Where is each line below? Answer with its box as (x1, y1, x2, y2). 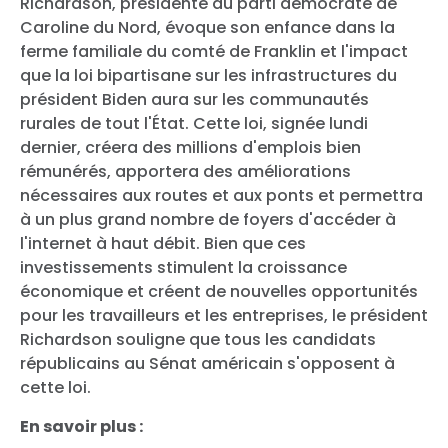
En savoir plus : (20, 414, 146, 438)
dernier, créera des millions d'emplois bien (20, 135, 361, 159)
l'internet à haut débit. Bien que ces (20, 231, 306, 255)
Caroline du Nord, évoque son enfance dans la (20, 15, 395, 39)
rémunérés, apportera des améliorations (20, 159, 351, 183)
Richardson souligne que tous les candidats (20, 327, 376, 351)
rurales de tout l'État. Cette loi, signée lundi (20, 111, 368, 135)
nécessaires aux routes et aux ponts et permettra (20, 183, 423, 207)
